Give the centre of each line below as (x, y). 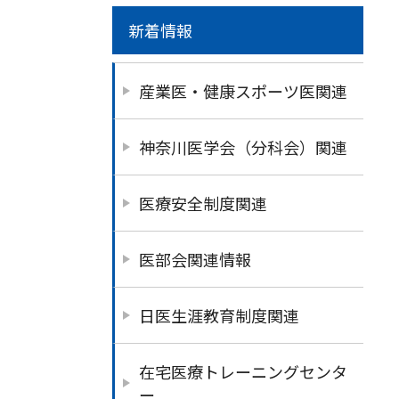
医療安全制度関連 (203, 203)
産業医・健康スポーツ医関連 (243, 90)
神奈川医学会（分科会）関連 (243, 147)
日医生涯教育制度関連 (219, 315)
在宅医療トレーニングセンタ (243, 371)
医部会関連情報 (195, 259)
